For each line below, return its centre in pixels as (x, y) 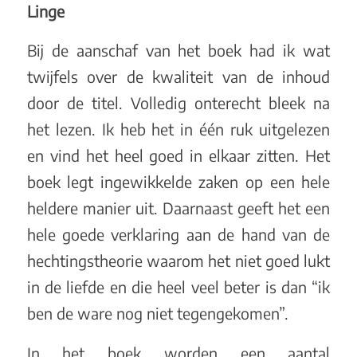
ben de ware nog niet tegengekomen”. (157, 314)
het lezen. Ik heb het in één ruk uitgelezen (178, 129)
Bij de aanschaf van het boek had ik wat (178, 51)
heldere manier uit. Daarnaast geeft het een (178, 208)
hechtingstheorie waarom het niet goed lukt (178, 261)
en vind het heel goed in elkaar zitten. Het (178, 156)
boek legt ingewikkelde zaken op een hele (178, 182)
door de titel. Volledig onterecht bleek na (178, 103)
